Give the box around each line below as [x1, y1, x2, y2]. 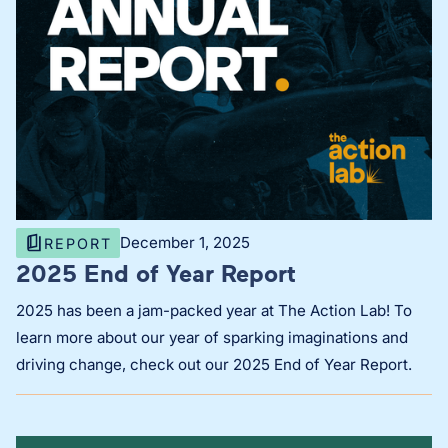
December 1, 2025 [120, 233, 250, 253]
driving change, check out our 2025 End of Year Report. [16, 354, 412, 374]
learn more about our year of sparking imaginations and [16, 327, 408, 347]
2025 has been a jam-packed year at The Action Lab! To [16, 300, 412, 320]
